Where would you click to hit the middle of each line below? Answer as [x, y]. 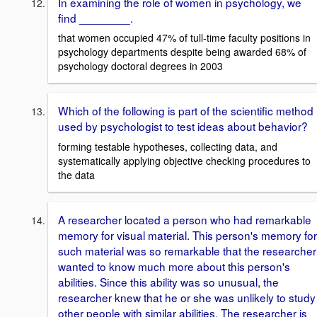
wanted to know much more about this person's [174, 266]
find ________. [96, 17]
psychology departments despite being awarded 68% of [182, 52]
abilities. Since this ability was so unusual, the [168, 281]
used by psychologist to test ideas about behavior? [183, 126]
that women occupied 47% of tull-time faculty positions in [184, 38]
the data [76, 174]
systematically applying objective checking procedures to [184, 160]
